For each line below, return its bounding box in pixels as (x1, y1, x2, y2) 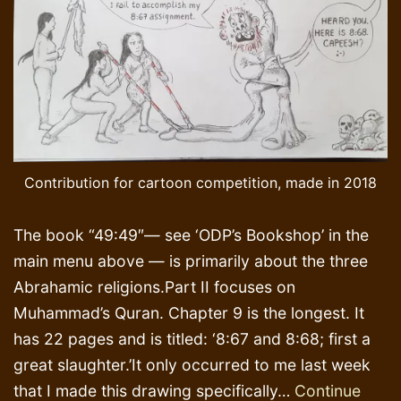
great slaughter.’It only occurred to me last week (13, 355, 371, 375)
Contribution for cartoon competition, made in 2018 (24, 174, 377, 192)
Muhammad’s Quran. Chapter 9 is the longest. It (13, 303, 364, 323)
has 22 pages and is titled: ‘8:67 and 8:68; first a (13, 329, 371, 349)
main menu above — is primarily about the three (13, 252, 368, 271)
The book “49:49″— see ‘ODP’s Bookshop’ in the (13, 226, 369, 245)
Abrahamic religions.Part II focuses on (13, 277, 295, 297)
